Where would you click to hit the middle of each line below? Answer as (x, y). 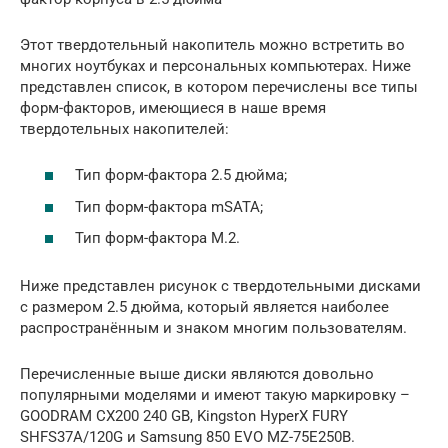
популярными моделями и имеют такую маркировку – (215, 395)
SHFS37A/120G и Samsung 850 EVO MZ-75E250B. (187, 437)
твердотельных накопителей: (124, 128)
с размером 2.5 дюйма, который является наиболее (204, 307)
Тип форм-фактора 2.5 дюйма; (181, 175)
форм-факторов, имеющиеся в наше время (173, 107)
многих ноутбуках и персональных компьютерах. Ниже (215, 65)
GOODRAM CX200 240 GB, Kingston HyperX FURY (184, 416)
